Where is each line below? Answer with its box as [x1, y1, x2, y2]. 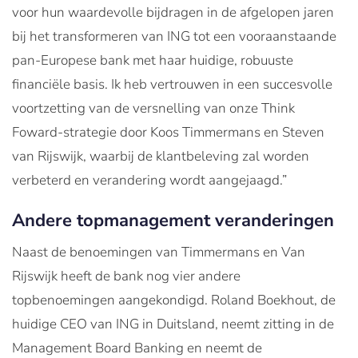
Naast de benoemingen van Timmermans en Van [12, 243, 305, 262]
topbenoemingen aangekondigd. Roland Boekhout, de [12, 291, 336, 310]
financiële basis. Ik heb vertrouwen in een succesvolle [12, 75, 332, 94]
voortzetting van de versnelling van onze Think [12, 99, 295, 118]
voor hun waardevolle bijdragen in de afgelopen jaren [12, 3, 334, 22]
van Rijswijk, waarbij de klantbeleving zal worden [12, 147, 309, 166]
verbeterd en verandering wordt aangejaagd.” [12, 171, 287, 190]
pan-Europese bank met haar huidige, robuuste [12, 51, 293, 70]
